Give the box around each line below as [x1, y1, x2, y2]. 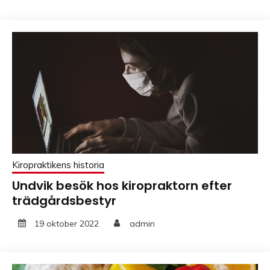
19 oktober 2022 [34, 218, 99, 229]
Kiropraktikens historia [12, 159, 104, 171]
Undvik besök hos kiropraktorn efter [12, 177, 232, 195]
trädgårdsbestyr [12, 192, 116, 210]
